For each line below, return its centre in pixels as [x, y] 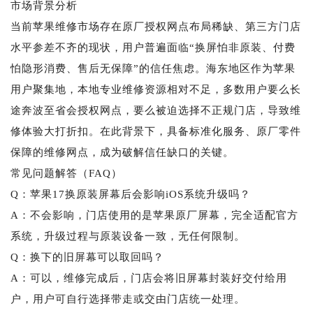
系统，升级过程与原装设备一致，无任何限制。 [128, 236]
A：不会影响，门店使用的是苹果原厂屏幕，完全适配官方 [154, 215]
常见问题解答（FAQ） [66, 173]
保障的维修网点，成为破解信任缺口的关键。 [122, 152]
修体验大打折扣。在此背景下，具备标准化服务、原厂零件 [156, 131]
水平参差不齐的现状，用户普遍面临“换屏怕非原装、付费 [153, 47]
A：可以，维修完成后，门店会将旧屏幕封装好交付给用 [149, 278]
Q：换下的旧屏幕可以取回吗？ [87, 257]
